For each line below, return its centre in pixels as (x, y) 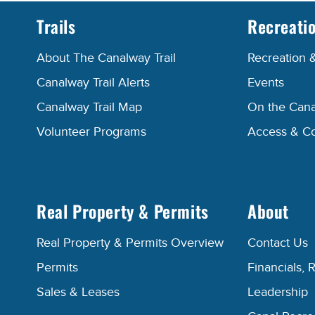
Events (266, 83)
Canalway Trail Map (89, 108)
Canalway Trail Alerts (93, 83)
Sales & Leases (78, 292)
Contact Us (278, 243)
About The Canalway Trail (106, 58)
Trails (56, 26)
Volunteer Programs (91, 132)
